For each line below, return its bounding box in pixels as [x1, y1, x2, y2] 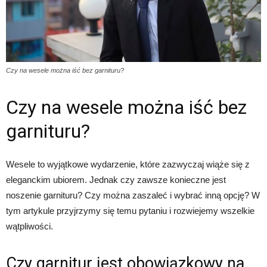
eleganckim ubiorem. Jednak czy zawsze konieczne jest [6, 174, 226, 185]
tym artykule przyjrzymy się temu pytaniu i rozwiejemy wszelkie [6, 205, 254, 216]
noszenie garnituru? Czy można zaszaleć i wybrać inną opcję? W [6, 190, 260, 200]
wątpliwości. [6, 221, 53, 231]
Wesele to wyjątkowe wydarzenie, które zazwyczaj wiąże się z [6, 159, 250, 169]
